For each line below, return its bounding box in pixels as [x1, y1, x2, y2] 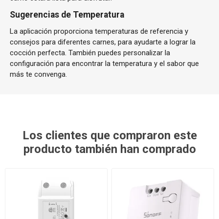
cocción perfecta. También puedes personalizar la [10, 48, 170, 57]
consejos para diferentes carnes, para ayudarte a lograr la [10, 38, 196, 46]
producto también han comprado [23, 142, 196, 156]
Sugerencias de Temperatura [10, 10, 124, 20]
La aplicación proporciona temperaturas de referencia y [10, 27, 188, 36]
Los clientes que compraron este [22, 129, 197, 142]
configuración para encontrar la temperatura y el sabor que [10, 59, 199, 68]
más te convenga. [10, 70, 67, 79]
